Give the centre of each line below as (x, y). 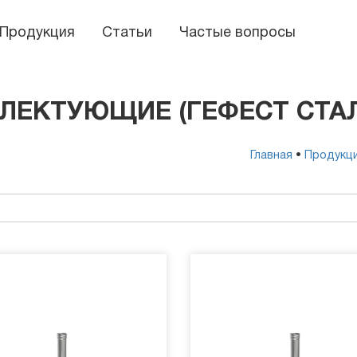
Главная (271, 156)
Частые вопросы (237, 33)
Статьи (127, 33)
